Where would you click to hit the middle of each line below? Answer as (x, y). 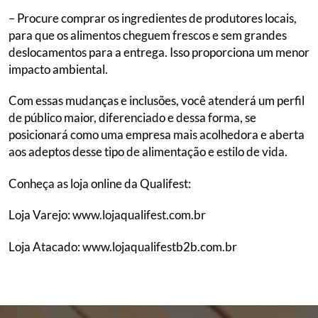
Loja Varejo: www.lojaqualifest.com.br (107, 215)
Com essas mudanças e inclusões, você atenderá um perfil (157, 101)
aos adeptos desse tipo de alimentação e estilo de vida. (148, 152)
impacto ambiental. (58, 70)
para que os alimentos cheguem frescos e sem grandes (148, 35)
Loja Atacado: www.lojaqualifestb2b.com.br (123, 246)
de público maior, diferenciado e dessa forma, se (132, 118)
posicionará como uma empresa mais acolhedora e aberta (157, 135)
